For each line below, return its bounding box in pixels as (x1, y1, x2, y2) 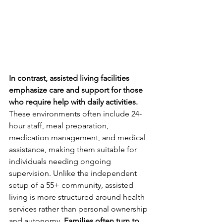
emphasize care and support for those (9, 85, 145, 95)
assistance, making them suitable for (9, 144, 139, 154)
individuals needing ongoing (9, 156, 113, 166)
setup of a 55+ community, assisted (9, 180, 135, 190)
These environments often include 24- (9, 109, 142, 118)
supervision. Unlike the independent (9, 168, 139, 178)
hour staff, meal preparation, (9, 120, 111, 130)
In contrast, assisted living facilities (9, 73, 131, 83)
